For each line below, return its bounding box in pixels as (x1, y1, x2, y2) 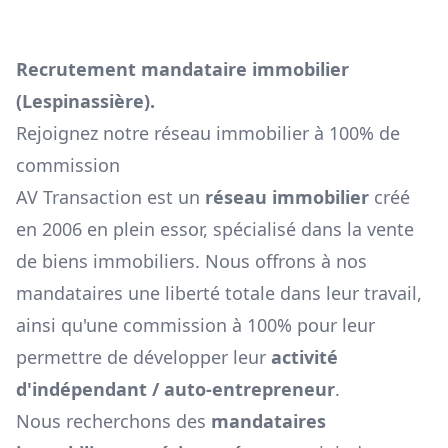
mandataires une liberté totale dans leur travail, (16, 281, 422, 306)
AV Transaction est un (16, 185, 205, 210)
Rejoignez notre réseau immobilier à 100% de (16, 121, 400, 146)
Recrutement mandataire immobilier (16, 57, 349, 82)
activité (271, 345, 338, 370)
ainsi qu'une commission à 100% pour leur (16, 313, 375, 338)
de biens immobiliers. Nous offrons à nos (16, 249, 367, 274)
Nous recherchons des (16, 409, 211, 434)
